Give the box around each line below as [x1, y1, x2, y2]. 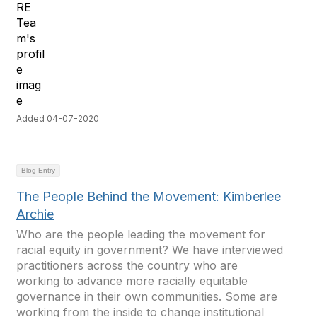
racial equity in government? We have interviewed [16, 243, 283, 257]
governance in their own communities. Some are [16, 289, 277, 304]
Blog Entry [21, 166, 55, 174]
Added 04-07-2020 [16, 113, 99, 124]
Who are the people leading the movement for [16, 227, 265, 241]
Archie [16, 207, 54, 221]
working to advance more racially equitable [16, 274, 248, 288]
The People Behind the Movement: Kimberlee [16, 189, 281, 204]
